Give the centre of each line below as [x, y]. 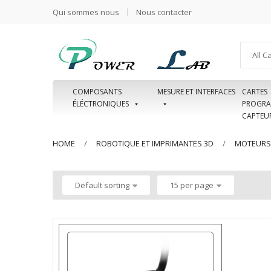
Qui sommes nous [86, 12]
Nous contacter [164, 12]
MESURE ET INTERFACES [196, 92]
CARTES [254, 92]
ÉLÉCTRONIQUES [100, 104]
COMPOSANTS [97, 92]
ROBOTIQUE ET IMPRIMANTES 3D [155, 143]
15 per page [192, 185]
